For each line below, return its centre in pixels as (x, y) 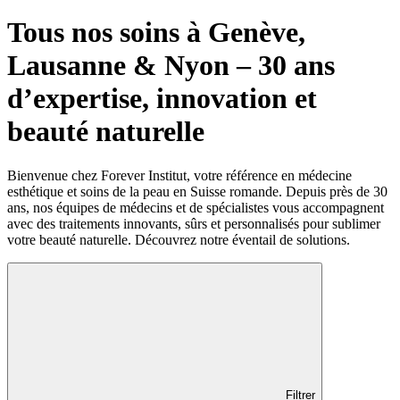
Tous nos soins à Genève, (156, 33)
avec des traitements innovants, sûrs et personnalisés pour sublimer (194, 223)
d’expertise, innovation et (162, 99)
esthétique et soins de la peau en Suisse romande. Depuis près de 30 (197, 191)
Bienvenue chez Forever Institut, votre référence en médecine (179, 175)
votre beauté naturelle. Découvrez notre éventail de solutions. (179, 239)
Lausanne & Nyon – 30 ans (171, 66)
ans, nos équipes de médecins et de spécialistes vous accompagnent (196, 207)
